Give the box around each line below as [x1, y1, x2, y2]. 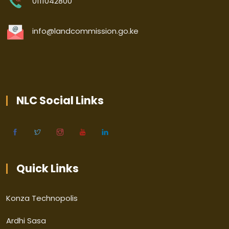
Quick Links [16, 161, 79, 176]
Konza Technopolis [6, 192, 78, 203]
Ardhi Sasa [6, 215, 46, 226]
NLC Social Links [16, 93, 104, 108]
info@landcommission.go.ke [32, 25, 139, 36]
